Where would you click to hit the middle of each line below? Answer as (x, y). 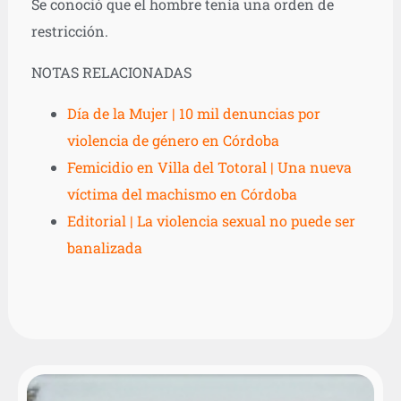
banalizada (104, 247)
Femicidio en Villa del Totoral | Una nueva (209, 166)
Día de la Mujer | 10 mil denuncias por (193, 113)
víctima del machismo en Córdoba (182, 193)
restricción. (69, 30)
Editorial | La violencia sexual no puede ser (211, 220)
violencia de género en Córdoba (173, 140)
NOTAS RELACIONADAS (111, 72)
